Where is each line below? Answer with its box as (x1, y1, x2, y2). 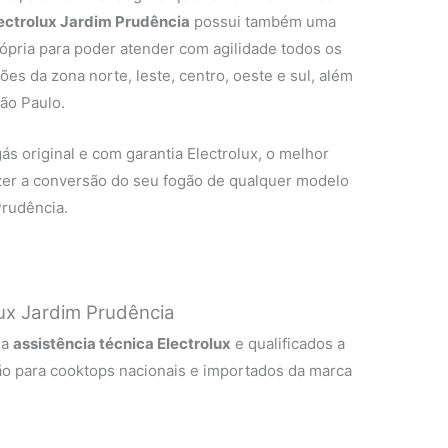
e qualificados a (231, 334, 346, 354)
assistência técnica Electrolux (13, 334, 232, 354)
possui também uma (190, 12, 337, 32)
